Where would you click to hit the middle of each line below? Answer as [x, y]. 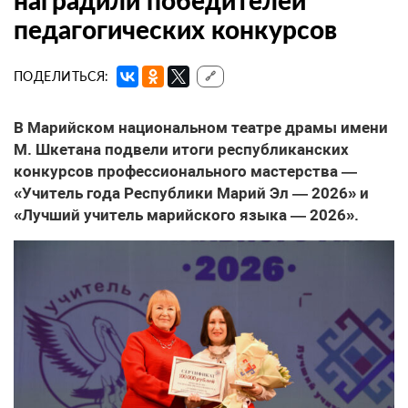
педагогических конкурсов [175, 30]
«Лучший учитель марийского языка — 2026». [186, 215]
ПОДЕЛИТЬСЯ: [61, 76]
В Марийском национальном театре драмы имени [201, 128]
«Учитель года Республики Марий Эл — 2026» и [191, 194]
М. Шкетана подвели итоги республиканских [181, 150]
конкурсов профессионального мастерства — [185, 172]
